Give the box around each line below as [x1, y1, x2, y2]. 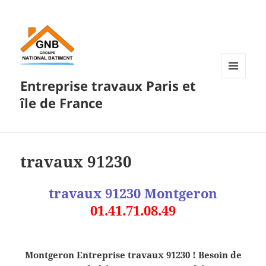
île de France [20, 94, 103, 112]
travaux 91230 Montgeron [49, 184, 217, 202]
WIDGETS [221, 98, 255, 109]
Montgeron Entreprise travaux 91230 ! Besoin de [24, 249, 242, 261]
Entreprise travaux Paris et [20, 77, 197, 95]
